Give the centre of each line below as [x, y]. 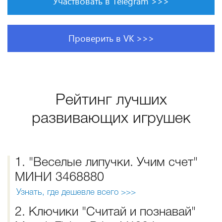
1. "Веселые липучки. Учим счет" [106, 163]
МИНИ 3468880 [59, 178]
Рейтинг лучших [111, 101]
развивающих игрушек [111, 119]
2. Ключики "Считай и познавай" [105, 212]
